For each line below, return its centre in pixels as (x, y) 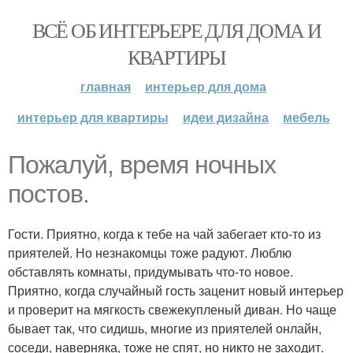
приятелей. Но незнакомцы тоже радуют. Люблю (150, 253)
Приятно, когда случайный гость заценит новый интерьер (176, 290)
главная (106, 86)
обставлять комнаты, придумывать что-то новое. (150, 271)
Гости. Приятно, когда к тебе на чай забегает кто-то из (164, 234)
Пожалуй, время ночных (142, 165)
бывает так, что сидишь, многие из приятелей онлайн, (165, 328)
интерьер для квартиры (93, 117)
